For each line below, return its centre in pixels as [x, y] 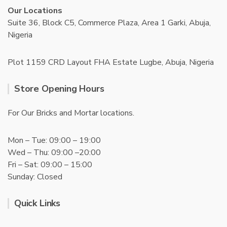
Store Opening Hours [59, 89]
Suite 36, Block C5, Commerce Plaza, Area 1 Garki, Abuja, [109, 23]
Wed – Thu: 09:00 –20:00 [54, 153]
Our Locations [35, 11]
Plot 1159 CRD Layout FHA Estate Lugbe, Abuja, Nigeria [111, 62]
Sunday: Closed [35, 177]
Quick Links [37, 203]
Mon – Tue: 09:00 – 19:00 [54, 140]
